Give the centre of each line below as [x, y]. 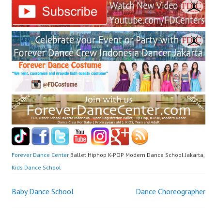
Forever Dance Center [40, 155]
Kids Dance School [36, 168]
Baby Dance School [43, 192]
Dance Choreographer [170, 192]
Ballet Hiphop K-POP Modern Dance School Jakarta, [137, 155]
